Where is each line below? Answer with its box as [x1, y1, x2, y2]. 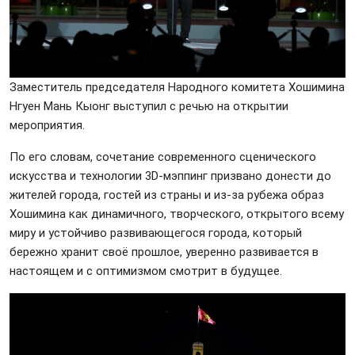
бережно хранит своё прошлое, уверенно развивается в [10, 244, 319, 259]
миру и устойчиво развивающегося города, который [10, 225, 302, 240]
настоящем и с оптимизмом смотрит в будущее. [10, 263, 282, 278]
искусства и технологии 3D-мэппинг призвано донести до [10, 168, 331, 183]
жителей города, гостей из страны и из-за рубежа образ [10, 187, 324, 202]
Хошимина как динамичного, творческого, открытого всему [10, 206, 344, 221]
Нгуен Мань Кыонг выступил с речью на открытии [10, 98, 288, 113]
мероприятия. [10, 117, 85, 132]
